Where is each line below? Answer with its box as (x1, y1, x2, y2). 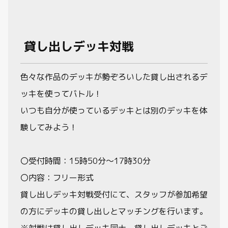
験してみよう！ (20, 121, 77, 133)
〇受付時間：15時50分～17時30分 (20, 155, 151, 166)
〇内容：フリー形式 (20, 172, 94, 183)
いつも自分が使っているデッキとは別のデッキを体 (20, 104, 208, 116)
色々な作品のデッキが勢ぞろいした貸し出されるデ (20, 71, 208, 82)
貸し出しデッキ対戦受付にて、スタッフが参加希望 (20, 188, 208, 200)
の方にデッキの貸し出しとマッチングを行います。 (20, 205, 208, 217)
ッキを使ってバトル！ (20, 88, 102, 99)
